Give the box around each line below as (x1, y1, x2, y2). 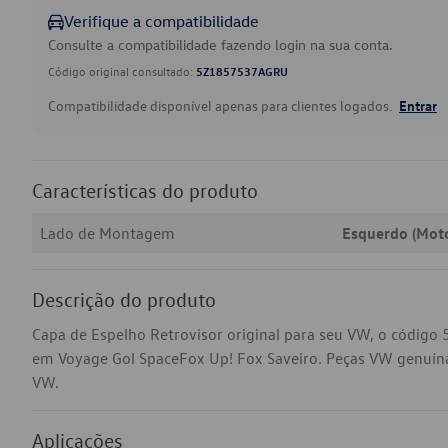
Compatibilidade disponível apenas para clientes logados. (48, 96, 395, 115)
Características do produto (32, 178, 258, 202)
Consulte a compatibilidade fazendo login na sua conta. (48, 35, 393, 54)
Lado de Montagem (40, 223, 175, 243)
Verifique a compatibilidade (64, 11, 259, 31)
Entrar (399, 96, 437, 114)
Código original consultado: (48, 63, 196, 79)
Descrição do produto (32, 287, 216, 311)
